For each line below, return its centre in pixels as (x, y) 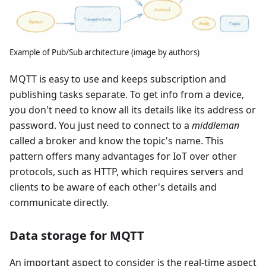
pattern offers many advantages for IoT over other (123, 156)
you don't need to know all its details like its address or (133, 110)
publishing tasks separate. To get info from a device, (127, 95)
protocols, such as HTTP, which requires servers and (126, 172)
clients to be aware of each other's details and (113, 187)
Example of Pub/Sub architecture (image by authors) (104, 53)
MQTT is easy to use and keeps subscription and (118, 79)
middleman (216, 126)
